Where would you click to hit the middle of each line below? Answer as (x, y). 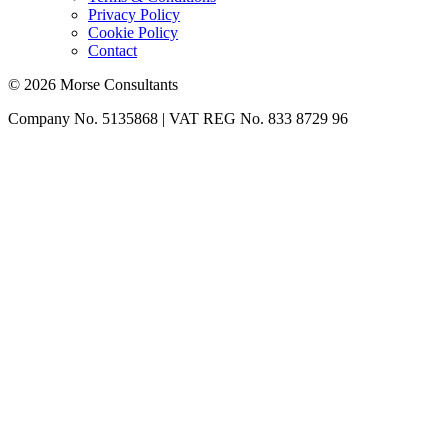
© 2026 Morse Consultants (93, 84)
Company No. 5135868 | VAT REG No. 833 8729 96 (178, 118)
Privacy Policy (134, 14)
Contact (112, 50)
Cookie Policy (133, 32)
